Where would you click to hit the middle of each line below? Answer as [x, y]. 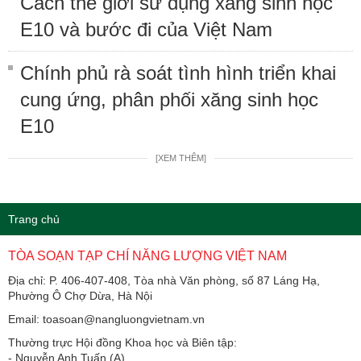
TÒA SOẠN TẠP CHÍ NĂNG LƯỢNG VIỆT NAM [147, 256]
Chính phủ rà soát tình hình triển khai [178, 73]
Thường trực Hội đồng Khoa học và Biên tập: [122, 343]
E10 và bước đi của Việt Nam [146, 30]
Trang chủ [34, 220]
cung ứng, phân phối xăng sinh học [169, 100]
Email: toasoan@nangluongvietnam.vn [106, 320]
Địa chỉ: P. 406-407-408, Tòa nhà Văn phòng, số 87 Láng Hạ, [164, 281]
